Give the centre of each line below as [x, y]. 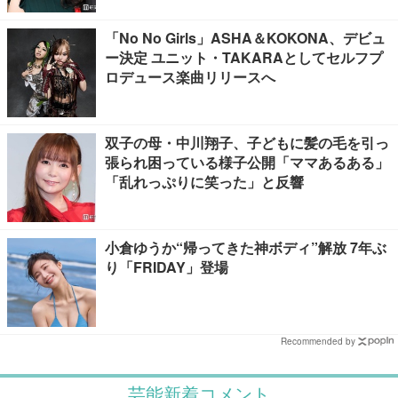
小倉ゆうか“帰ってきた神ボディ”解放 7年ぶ [246, 247]
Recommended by [318, 341]
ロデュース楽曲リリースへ [190, 77]
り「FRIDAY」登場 [167, 267]
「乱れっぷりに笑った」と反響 [204, 182]
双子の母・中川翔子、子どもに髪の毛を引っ [247, 143]
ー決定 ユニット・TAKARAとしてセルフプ [244, 57]
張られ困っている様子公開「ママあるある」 [247, 162]
